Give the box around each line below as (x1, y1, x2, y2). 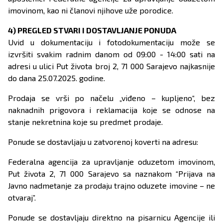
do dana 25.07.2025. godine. (8, 73, 105, 83)
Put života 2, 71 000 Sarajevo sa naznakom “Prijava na (8, 169, 215, 179)
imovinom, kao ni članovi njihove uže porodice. (8, 5, 173, 15)
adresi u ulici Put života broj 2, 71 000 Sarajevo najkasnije (8, 61, 215, 71)
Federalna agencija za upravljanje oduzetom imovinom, (8, 157, 215, 167)
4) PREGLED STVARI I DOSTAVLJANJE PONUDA (8, 25, 176, 35)
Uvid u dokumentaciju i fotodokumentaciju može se (8, 37, 215, 47)
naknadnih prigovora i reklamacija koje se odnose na (8, 105, 215, 115)
